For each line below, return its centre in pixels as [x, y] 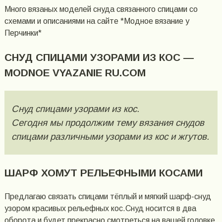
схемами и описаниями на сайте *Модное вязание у [97, 21]
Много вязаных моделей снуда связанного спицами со [101, 9]
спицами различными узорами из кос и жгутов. [110, 136]
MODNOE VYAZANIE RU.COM [75, 73]
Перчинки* [23, 33]
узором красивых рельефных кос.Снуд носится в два [100, 208]
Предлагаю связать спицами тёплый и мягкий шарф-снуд [108, 196]
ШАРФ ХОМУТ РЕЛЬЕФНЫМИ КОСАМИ [103, 173]
